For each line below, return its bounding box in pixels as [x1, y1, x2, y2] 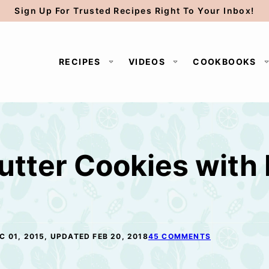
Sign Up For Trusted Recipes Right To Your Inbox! [14, 5, 255, 16]
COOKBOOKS [193, 56, 256, 67]
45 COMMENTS [148, 232, 211, 241]
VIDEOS [128, 56, 166, 67]
